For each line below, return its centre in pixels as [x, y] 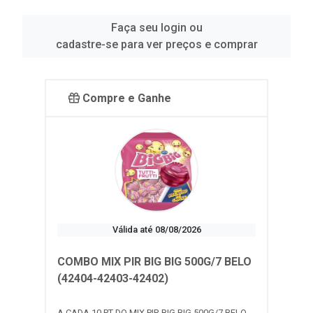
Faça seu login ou [156, 28]
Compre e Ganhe [125, 99]
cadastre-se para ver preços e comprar [156, 45]
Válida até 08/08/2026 [156, 230]
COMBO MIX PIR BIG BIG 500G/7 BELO [154, 261]
